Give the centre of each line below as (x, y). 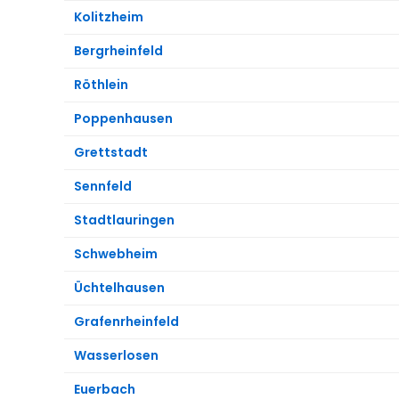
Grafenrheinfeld (126, 321)
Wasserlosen (116, 355)
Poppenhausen (123, 118)
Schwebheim (116, 253)
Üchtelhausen (119, 287)
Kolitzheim (109, 16)
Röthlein (101, 84)
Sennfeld (103, 186)
